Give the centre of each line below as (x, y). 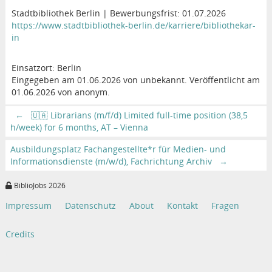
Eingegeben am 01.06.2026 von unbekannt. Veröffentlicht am (135, 80)
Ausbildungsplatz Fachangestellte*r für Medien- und (118, 149)
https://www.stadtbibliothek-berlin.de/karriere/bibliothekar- (133, 25)
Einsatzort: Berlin (46, 67)
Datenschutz (90, 205)
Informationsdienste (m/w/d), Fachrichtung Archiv (112, 161)
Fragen (225, 205)
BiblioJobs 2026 (39, 186)
